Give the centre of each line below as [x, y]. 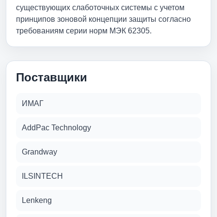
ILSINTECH [42, 176]
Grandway [39, 152]
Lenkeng [37, 200]
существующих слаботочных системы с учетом [100, 7]
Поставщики [52, 77]
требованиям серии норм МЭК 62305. [84, 31]
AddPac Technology [56, 127]
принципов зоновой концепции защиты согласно [103, 19]
